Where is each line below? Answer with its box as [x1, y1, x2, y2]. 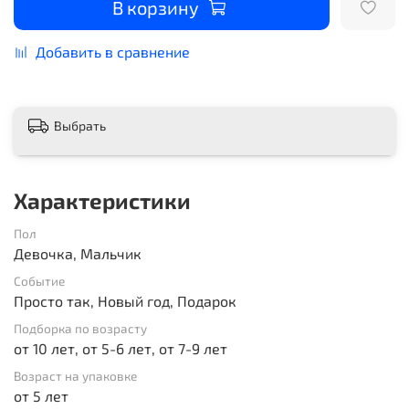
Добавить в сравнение [36, 42, 190, 60]
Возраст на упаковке [14, 367, 137, 383]
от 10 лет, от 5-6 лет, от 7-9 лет [14, 339, 227, 357]
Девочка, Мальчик [14, 244, 142, 262]
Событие [14, 272, 65, 288]
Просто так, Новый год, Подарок [14, 291, 236, 309]
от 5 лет [14, 386, 68, 404]
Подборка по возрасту [14, 320, 147, 336]
